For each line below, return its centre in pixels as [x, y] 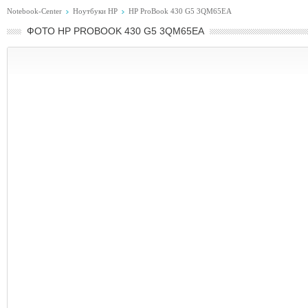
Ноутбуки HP [95, 11]
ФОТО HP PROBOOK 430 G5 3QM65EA [115, 31]
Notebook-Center [34, 11]
